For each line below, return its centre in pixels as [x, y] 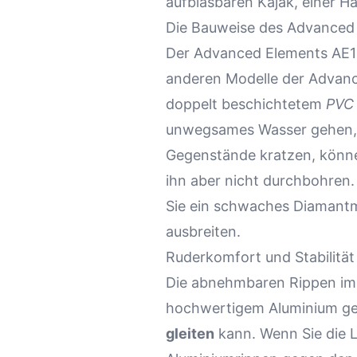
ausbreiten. [203, 232]
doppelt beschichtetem [246, 104]
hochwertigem [217, 308]
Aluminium [303, 308]
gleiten [190, 334]
